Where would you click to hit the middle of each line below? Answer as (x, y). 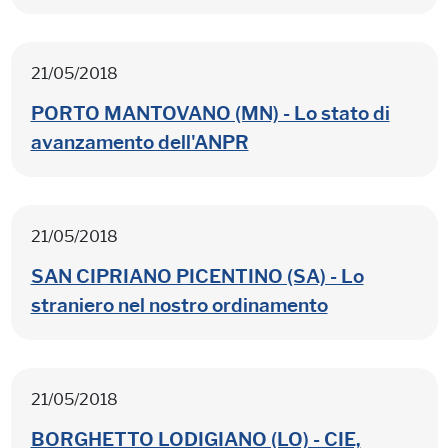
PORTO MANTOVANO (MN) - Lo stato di (210, 113)
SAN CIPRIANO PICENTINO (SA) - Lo (197, 276)
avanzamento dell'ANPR (139, 142)
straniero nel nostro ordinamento (179, 305)
